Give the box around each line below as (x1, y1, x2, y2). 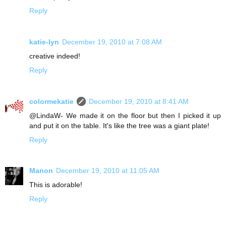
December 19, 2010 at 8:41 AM (89, 97, 189, 105)
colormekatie (29, 97, 74, 105)
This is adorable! (29, 181, 82, 189)
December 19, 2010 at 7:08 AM (62, 37, 162, 46)
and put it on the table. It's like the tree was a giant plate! (29, 121, 209, 130)
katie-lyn (29, 37, 59, 46)
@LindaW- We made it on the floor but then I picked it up (29, 111, 221, 120)
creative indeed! (29, 51, 80, 60)
